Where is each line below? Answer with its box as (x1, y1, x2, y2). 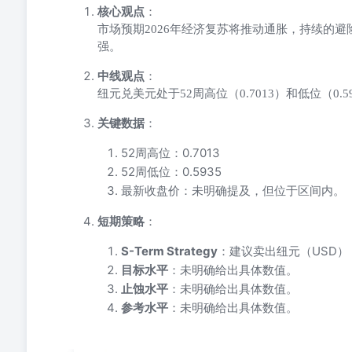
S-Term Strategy (121, 244, 218, 258)
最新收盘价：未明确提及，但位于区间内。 (121, 183, 345, 198)
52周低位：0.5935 (121, 164, 222, 179)
